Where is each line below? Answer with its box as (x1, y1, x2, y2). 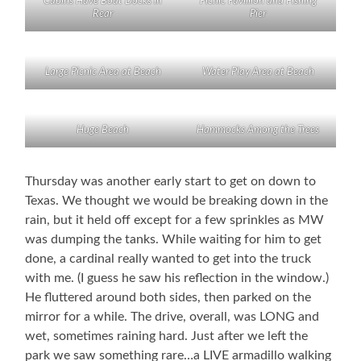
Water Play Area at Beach (201, 67, 314, 78)
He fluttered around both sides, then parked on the (25, 291, 312, 305)
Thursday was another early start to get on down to (25, 175, 317, 189)
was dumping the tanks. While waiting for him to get (25, 233, 322, 247)
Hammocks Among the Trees (197, 125, 320, 136)
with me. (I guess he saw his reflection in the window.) (25, 272, 330, 285)
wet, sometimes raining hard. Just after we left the (25, 330, 309, 343)
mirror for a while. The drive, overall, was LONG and (25, 310, 320, 324)
